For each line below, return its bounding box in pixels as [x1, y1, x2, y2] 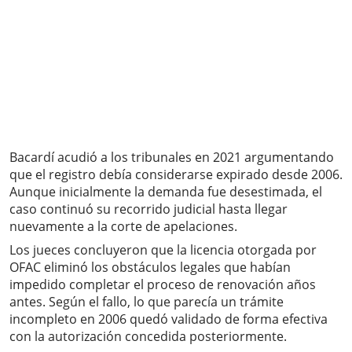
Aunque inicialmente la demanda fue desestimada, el [9, 183, 322, 201]
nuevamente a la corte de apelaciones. [9, 218, 237, 236]
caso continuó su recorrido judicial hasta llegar [9, 200, 288, 218]
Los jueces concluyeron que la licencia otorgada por [9, 241, 317, 259]
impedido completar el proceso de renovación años [9, 276, 316, 294]
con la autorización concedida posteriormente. [9, 328, 287, 346]
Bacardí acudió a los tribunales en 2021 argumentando [9, 148, 334, 167]
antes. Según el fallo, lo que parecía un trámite [9, 293, 284, 311]
